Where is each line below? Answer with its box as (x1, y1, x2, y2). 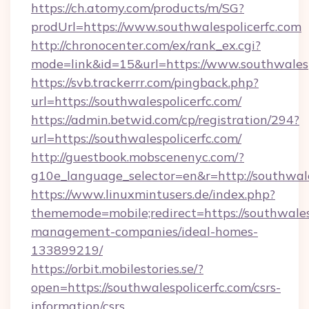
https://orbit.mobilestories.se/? (31, 261, 203, 277)
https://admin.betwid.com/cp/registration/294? (31, 112, 299, 128)
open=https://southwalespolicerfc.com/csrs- (31, 279, 281, 295)
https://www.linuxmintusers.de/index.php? (31, 186, 275, 202)
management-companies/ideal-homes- (31, 223, 258, 239)
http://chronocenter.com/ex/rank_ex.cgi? (31, 37, 261, 53)
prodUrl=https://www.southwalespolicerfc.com (31, 19, 301, 34)
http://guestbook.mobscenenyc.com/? (31, 149, 244, 165)
